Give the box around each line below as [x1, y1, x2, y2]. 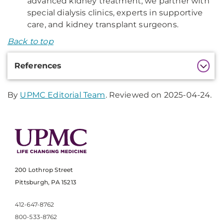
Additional [7, 53, 61, 65]
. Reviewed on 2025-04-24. [105, 90, 212, 100]
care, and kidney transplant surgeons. [27, 20, 178, 29]
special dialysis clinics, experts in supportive [27, 8, 203, 17]
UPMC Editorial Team [20, 90, 106, 100]
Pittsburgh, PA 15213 [15, 178, 76, 186]
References [14, 61, 62, 70]
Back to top [7, 37, 54, 46]
